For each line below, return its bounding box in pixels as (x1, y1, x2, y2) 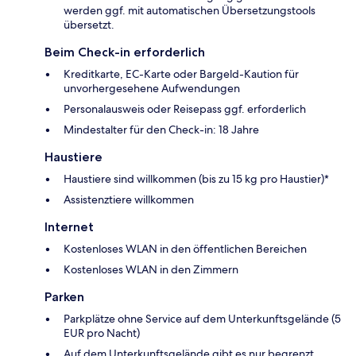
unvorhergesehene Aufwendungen (64, 80, 240, 95)
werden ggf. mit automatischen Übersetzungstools (64, 2, 315, 17)
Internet (44, 219, 94, 234)
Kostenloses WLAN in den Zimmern (64, 261, 238, 277)
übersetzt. (64, 17, 114, 32)
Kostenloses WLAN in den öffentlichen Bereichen (64, 241, 307, 256)
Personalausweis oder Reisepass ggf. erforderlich (64, 101, 306, 116)
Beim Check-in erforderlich (44, 44, 205, 60)
